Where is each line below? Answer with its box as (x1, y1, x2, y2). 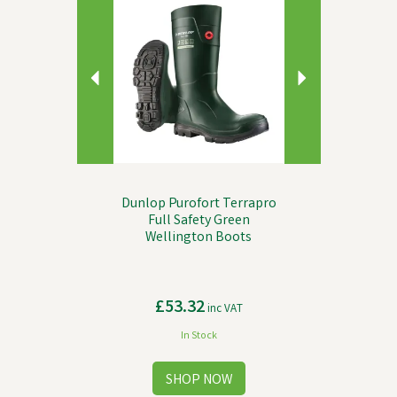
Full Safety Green (147, 211, 250, 231)
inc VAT (204, 301, 243, 318)
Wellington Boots (145, 228, 252, 248)
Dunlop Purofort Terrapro (121, 194, 276, 214)
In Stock (180, 329, 217, 344)
